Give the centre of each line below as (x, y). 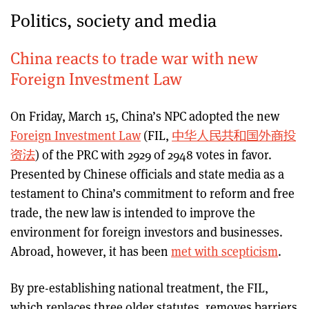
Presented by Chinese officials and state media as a (147, 173)
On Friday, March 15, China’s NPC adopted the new (145, 116)
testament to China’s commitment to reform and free (152, 193)
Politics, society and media (113, 19)
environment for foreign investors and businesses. (147, 231)
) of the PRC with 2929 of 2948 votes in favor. (153, 154)
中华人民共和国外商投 (234, 135)
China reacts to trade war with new (134, 57)
